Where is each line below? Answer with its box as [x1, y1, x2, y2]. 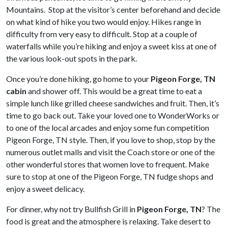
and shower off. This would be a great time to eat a [28, 86, 202, 96]
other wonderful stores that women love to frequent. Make [6, 159, 209, 169]
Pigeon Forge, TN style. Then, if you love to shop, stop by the [6, 135, 215, 145]
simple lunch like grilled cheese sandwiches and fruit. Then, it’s [6, 98, 219, 108]
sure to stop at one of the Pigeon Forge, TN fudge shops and [6, 172, 213, 181]
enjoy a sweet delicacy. [6, 184, 84, 193]
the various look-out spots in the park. [6, 53, 137, 63]
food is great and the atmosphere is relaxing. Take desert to [6, 216, 211, 226]
